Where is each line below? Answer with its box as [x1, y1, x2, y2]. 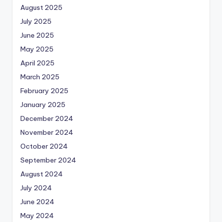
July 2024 [20, 183, 52, 193]
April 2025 [20, 58, 55, 68]
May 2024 [20, 211, 54, 221]
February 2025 [20, 86, 68, 96]
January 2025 [20, 100, 65, 110]
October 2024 [20, 142, 68, 151]
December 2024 [20, 114, 73, 123]
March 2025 [20, 72, 59, 82]
